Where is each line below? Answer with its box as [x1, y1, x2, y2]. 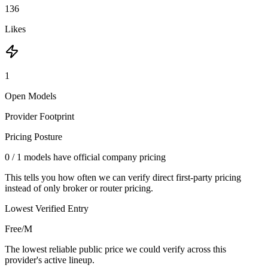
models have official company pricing [22, 151, 166, 162]
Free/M [5, 223, 32, 234]
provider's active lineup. [5, 254, 95, 265]
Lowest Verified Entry [5, 203, 89, 214]
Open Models [5, 90, 56, 101]
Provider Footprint [5, 111, 74, 121]
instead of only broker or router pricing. [5, 182, 153, 193]
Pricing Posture [5, 131, 62, 142]
